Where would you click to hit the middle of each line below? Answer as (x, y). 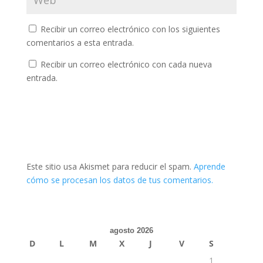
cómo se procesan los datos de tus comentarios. (119, 180)
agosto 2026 (131, 230)
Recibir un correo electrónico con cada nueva (126, 64)
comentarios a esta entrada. (80, 43)
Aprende (209, 166)
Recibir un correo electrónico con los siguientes (130, 29)
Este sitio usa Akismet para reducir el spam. (110, 166)
